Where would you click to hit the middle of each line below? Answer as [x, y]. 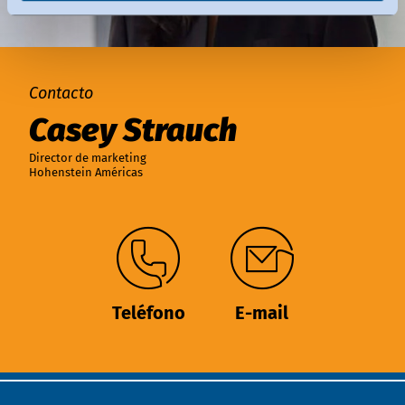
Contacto [61, 94]
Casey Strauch [133, 131]
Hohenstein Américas [86, 173]
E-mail [262, 313]
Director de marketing [88, 158]
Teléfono [148, 313]
